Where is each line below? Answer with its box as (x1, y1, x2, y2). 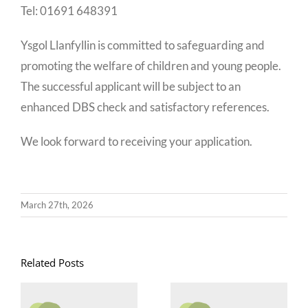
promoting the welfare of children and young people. (21, 58, 281, 73)
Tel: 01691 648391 (21, 3, 118, 18)
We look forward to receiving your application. (21, 133, 252, 148)
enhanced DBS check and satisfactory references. (21, 99, 269, 114)
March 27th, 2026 (21, 199, 93, 210)
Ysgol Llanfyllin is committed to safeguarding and (21, 37, 265, 52)
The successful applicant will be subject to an (21, 78, 241, 93)
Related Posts (21, 255, 84, 269)
